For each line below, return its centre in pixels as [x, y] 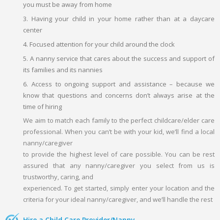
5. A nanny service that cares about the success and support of [119, 58]
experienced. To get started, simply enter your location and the [119, 188]
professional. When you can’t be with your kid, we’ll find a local [119, 131]
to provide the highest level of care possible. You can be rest [119, 154]
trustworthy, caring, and [58, 177]
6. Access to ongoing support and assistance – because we [119, 84]
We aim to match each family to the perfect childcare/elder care [119, 120]
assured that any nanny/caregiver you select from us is [119, 165]
